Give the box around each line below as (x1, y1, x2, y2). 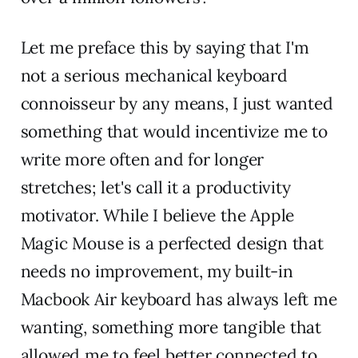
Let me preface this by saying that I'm (20, 37, 309, 59)
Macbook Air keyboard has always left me (20, 288, 337, 311)
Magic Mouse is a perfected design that (20, 233, 324, 255)
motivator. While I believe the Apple (20, 205, 295, 227)
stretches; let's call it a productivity (20, 177, 291, 199)
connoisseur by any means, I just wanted (20, 93, 333, 115)
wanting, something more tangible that (20, 316, 321, 339)
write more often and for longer (20, 149, 265, 171)
